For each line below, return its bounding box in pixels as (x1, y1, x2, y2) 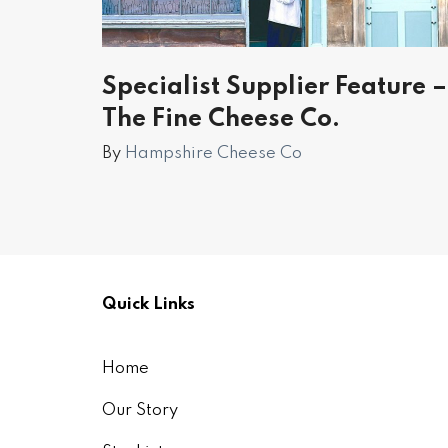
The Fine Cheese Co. (102, 107, 340, 132)
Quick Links (102, 296, 195, 313)
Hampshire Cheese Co (125, 145, 302, 162)
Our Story (102, 402, 178, 419)
